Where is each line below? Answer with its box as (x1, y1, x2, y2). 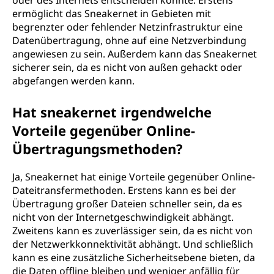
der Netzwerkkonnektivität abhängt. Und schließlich (12, 237, 253, 251)
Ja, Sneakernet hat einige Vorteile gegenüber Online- (12, 170, 255, 183)
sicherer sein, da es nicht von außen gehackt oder (12, 61, 242, 74)
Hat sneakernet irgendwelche (12, 103, 212, 121)
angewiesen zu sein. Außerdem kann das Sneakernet (12, 47, 257, 61)
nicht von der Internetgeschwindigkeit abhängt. (12, 210, 234, 224)
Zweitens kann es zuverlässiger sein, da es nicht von (12, 224, 253, 237)
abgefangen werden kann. (12, 74, 135, 87)
